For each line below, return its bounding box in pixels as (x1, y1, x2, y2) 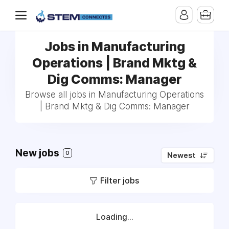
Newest (167, 151, 196, 160)
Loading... (96, 212, 133, 222)
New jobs (15, 147, 61, 159)
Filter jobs (100, 175, 139, 186)
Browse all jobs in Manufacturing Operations (25, 89, 204, 100)
